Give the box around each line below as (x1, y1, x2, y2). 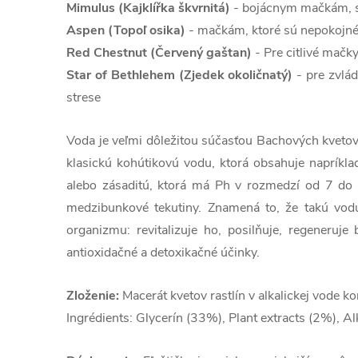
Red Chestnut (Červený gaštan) (66, 44, 252, 62)
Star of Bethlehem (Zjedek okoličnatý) (66, 66, 293, 85)
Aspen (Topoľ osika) (66, 22, 185, 40)
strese (66, 89, 101, 107)
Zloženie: (66, 287, 119, 305)
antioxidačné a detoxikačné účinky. (66, 244, 260, 262)
